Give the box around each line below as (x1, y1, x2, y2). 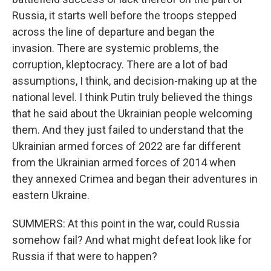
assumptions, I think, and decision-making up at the (12, 74, 257, 87)
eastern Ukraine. (12, 189, 90, 201)
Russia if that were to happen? (12, 250, 157, 263)
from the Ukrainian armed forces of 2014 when (12, 156, 236, 169)
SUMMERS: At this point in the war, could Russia (12, 217, 240, 230)
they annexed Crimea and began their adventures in (12, 172, 258, 185)
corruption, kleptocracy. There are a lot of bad (12, 58, 227, 71)
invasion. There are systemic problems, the (12, 42, 219, 54)
